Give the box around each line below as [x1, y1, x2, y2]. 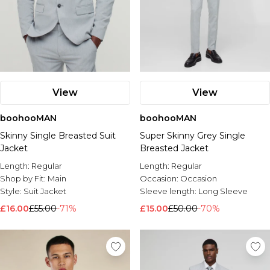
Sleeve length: [140, 186, 198, 196]
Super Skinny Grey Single [140, 130, 245, 141]
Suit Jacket [24, 186, 66, 196]
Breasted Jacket [140, 143, 209, 154]
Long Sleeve [198, 186, 248, 196]
